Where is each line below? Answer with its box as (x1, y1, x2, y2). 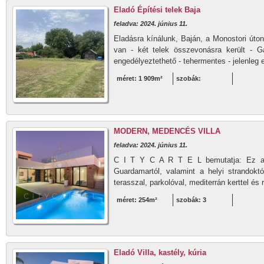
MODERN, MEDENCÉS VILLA (114, 127, 220, 136)
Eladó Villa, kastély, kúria (114, 248, 206, 257)
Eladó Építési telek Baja (114, 5, 200, 14)
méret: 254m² (117, 196, 157, 203)
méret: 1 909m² (117, 75, 163, 82)
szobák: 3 (176, 196, 206, 203)
